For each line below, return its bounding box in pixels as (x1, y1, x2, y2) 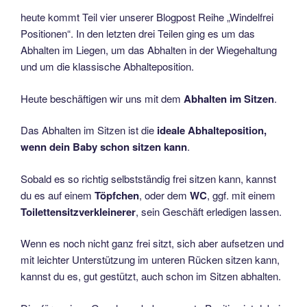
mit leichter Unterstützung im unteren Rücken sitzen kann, (21, 252, 280, 267)
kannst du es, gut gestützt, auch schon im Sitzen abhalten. (21, 269, 281, 284)
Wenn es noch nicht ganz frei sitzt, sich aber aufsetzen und (21, 236, 284, 251)
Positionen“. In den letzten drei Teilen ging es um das (21, 26, 255, 41)
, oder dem (139, 187, 190, 202)
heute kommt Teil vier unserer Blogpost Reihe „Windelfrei (21, 10, 273, 25)
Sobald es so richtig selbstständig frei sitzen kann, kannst (21, 171, 276, 186)
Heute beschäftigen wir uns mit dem (21, 90, 184, 106)
